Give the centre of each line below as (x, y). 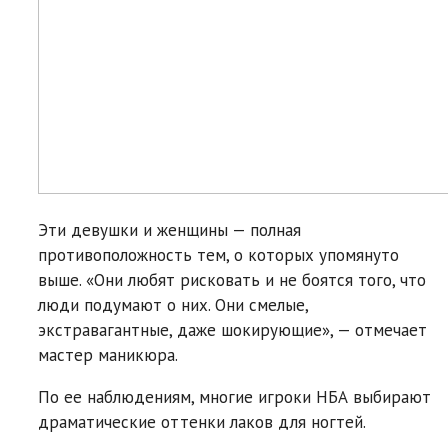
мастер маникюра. (108, 354)
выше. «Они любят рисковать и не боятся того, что (232, 279)
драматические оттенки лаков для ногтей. (202, 421)
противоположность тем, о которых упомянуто (218, 254)
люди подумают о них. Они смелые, (173, 304)
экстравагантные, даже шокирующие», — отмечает (232, 329)
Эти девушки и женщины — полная (169, 229)
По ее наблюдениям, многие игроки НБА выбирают (234, 396)
